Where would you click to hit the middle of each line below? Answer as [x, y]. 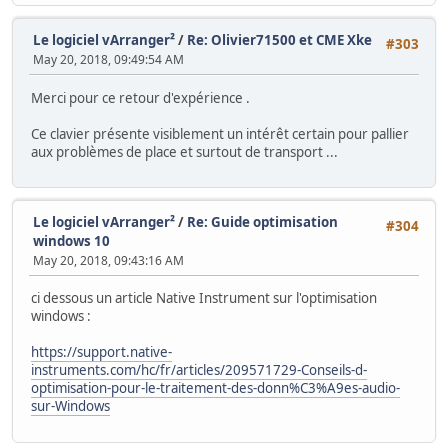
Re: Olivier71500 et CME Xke [279, 40]
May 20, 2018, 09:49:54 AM [108, 60]
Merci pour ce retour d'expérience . [140, 97]
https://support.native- [101, 352]
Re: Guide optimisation [262, 221]
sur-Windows [70, 406]
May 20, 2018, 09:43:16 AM [108, 260]
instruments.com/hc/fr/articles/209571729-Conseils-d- [199, 370]
